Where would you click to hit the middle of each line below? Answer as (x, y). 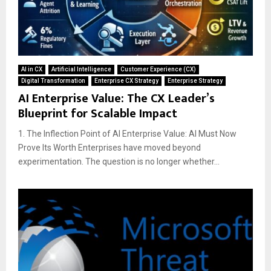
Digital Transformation (53, 81)
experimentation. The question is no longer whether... (119, 162)
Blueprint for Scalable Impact (98, 114)
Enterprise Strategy (195, 81)
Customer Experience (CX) (158, 70)
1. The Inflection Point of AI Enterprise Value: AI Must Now (127, 134)
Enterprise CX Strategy (126, 81)
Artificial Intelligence (81, 70)
